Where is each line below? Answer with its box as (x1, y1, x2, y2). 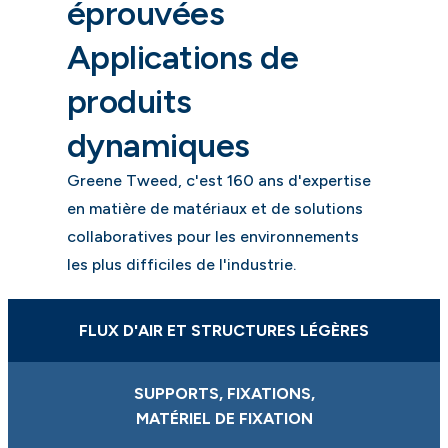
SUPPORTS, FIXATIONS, (133, 384, 315, 404)
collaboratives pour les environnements (66, 226, 359, 246)
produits (66, 80, 192, 121)
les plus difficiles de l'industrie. (66, 254, 296, 274)
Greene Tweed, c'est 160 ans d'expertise (66, 170, 371, 190)
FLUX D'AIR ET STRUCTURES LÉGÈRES (79, 320, 369, 340)
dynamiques (66, 124, 250, 165)
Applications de (66, 36, 299, 77)
